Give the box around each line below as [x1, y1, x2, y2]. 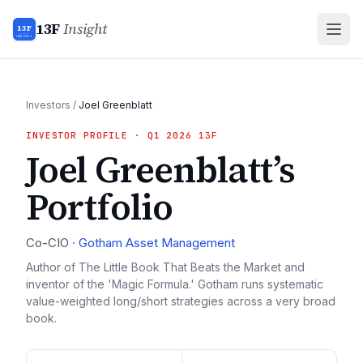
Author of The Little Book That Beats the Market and [26, 260, 305, 274]
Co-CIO [26, 235, 69, 250]
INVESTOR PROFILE [26, 130, 129, 141]
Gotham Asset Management [79, 235, 235, 250]
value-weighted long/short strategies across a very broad [26, 294, 335, 308]
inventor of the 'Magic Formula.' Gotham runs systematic [26, 277, 323, 291]
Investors [26, 99, 70, 111]
